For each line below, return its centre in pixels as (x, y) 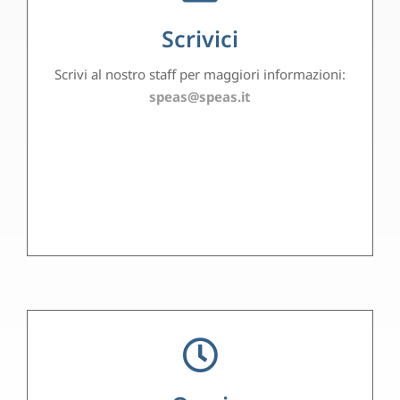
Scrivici (200, 38)
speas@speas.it (200, 96)
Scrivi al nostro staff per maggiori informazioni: (200, 74)
